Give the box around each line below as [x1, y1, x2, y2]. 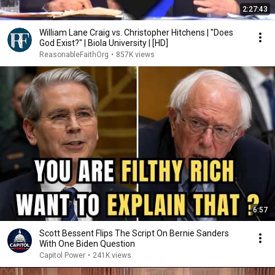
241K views [93, 251, 131, 260]
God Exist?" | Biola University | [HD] [152, 38, 168, 48]
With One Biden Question [39, 239, 135, 249]
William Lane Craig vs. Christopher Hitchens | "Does [39, 28, 233, 37]
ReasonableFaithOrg [39, 50, 109, 59]
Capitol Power [39, 251, 85, 260]
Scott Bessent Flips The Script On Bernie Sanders [39, 228, 229, 238]
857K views [116, 50, 155, 59]
